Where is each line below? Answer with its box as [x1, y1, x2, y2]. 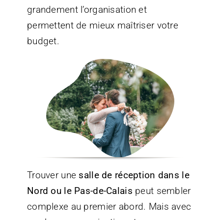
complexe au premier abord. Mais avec [27, 200, 192, 212]
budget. [27, 35, 59, 47]
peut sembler [132, 185, 191, 196]
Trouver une [27, 169, 79, 181]
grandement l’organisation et [27, 4, 147, 16]
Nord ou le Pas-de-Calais [27, 185, 133, 196]
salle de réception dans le [79, 169, 190, 181]
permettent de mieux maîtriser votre [27, 20, 178, 31]
